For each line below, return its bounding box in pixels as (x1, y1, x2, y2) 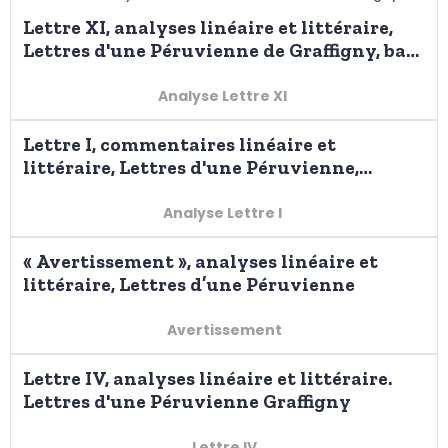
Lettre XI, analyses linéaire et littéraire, (23, 16, 393, 40)
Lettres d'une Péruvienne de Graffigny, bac (23, 39, 416, 63)
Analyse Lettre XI (158, 86, 290, 107)
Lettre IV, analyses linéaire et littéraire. (23, 367, 392, 391)
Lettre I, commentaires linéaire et (23, 133, 336, 157)
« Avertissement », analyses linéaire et (23, 250, 378, 274)
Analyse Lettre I (163, 203, 285, 224)
